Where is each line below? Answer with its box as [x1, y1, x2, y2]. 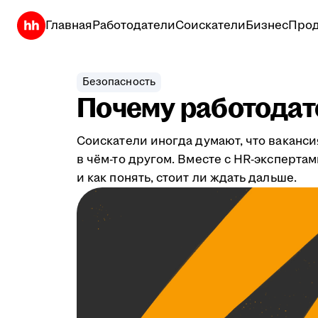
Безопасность [82, 75, 155, 89]
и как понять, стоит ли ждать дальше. [77, 170, 297, 187]
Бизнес [246, 17, 288, 34]
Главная [45, 17, 92, 34]
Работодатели [92, 17, 175, 34]
